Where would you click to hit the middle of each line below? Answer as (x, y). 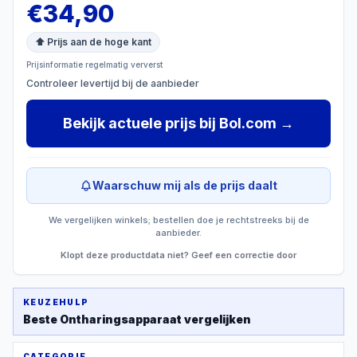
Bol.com (248, 123)
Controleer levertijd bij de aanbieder (113, 83)
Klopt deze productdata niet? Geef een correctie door (178, 255)
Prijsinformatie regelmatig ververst (94, 65)
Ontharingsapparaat (121, 319)
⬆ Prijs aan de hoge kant (93, 42)
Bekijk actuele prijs (129, 123)
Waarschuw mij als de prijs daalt (185, 185)
